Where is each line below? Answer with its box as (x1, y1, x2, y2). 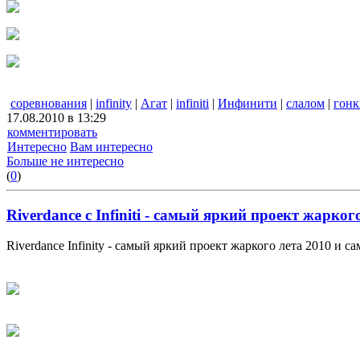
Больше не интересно (6, 153, 124, 168)
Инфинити (218, 96, 277, 110)
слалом (286, 96, 325, 110)
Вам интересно (70, 139, 153, 153)
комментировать (7, 125, 97, 139)
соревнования (10, 96, 87, 110)
